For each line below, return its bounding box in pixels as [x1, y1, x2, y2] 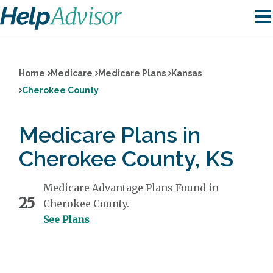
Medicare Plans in [19, 122, 201, 147]
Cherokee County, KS [19, 146, 234, 171]
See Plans [43, 213, 90, 225]
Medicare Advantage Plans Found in [43, 182, 219, 194]
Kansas [171, 68, 202, 78]
